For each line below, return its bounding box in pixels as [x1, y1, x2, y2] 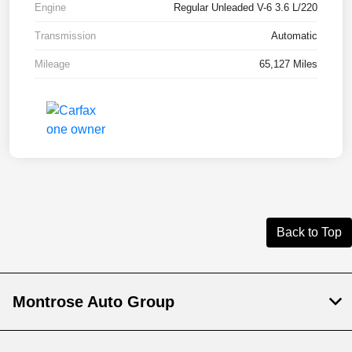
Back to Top [277, 225, 342, 239]
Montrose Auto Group [13, 292, 174, 310]
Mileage [35, 57, 70, 70]
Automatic [271, 29, 317, 42]
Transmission [35, 29, 96, 42]
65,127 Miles [259, 57, 317, 70]
